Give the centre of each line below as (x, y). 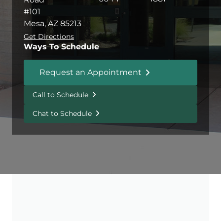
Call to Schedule (60, 95)
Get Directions (49, 37)
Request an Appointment (91, 73)
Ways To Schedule (61, 47)
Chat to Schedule (62, 114)
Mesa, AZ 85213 (53, 24)
